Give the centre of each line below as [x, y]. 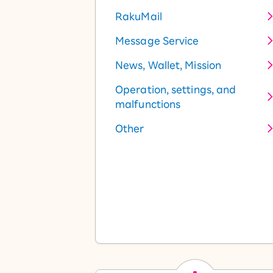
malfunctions [148, 104]
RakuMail [139, 16]
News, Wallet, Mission [168, 65]
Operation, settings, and [176, 90]
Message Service [157, 41]
